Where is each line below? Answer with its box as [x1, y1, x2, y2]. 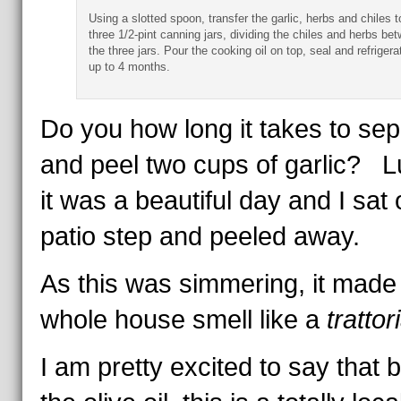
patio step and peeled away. [39, 222, 360, 251]
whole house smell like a [39, 305, 327, 334]
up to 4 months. [88, 60, 170, 73]
